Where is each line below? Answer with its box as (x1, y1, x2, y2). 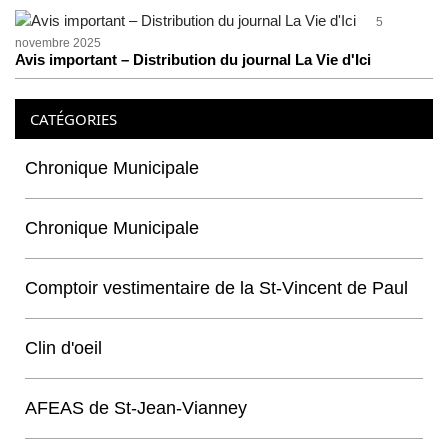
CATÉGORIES (30, 109, 117, 129)
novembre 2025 (15, 36, 101, 50)
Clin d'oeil (25, 338, 102, 358)
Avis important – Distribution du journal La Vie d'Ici (15, 51, 371, 68)
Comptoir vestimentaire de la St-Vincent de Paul (25, 278, 408, 298)
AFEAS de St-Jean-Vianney (25, 398, 247, 418)
